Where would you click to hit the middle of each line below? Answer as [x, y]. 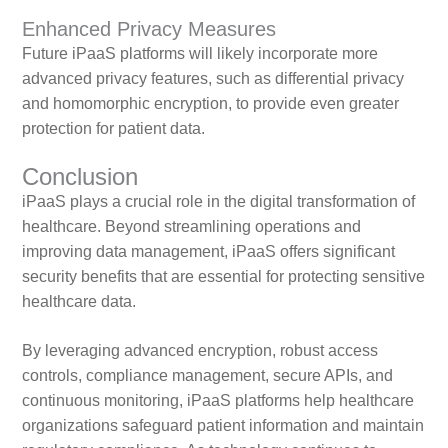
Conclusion [79, 177]
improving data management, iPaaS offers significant [208, 252]
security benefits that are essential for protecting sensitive [223, 277]
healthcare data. [78, 302]
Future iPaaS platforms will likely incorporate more [199, 54]
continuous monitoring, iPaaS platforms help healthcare [217, 401]
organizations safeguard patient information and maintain [222, 426]
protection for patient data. [113, 129]
